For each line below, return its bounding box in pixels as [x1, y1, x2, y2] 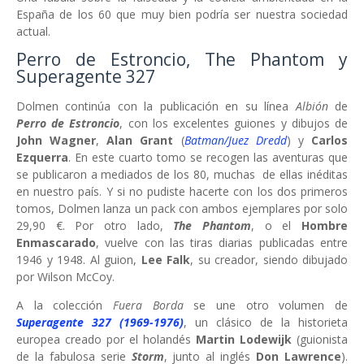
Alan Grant [106, 132, 174, 148]
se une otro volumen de [183, 297, 349, 313]
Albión [295, 98, 328, 114]
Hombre [301, 218, 349, 233]
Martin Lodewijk [196, 331, 297, 347]
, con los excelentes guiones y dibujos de [119, 115, 349, 131]
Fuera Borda [113, 297, 184, 313]
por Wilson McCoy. [16, 269, 118, 284]
